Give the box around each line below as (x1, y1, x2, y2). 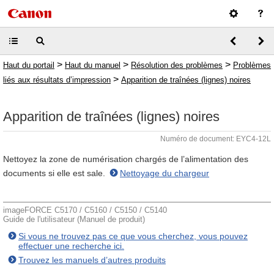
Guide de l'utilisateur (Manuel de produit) (3, 215, 145, 224)
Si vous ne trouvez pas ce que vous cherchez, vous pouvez (18, 231, 248, 241)
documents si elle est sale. (3, 168, 108, 178)
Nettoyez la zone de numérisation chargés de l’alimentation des (3, 154, 248, 164)
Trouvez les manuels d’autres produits (18, 255, 166, 265)
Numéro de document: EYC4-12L (160, 135, 271, 143)
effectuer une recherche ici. (18, 241, 124, 251)
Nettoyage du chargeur (120, 168, 209, 178)
